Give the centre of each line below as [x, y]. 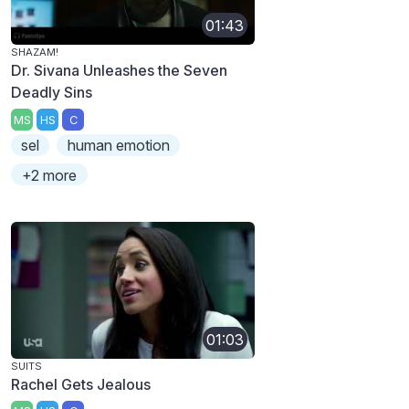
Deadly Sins [52, 93]
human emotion [118, 146]
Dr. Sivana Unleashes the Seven [119, 71]
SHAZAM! [35, 52]
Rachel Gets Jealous [81, 385]
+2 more [50, 176]
